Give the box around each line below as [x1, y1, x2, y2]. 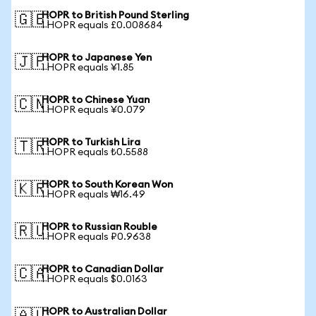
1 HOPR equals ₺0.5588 [42, 147, 148, 157]
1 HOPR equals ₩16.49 [42, 190, 145, 200]
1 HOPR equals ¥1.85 [42, 63, 134, 73]
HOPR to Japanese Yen [42, 53, 152, 63]
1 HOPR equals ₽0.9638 [42, 232, 151, 242]
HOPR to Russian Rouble [42, 222, 157, 232]
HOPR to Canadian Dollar [42, 265, 164, 274]
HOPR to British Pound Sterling [42, 11, 189, 20]
